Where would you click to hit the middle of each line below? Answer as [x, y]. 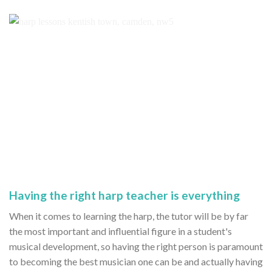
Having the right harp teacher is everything [124, 195]
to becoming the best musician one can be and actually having [136, 262]
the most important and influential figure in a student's [121, 231]
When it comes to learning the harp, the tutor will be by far [129, 216]
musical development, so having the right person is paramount [136, 246]
